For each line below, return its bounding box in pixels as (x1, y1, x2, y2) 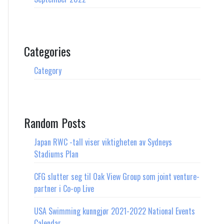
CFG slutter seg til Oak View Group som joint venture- (34, 170, 199, 183)
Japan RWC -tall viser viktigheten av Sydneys (34, 136, 172, 148)
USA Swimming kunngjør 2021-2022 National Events (34, 205, 195, 217)
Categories (24, 42, 70, 60)
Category (34, 64, 61, 77)
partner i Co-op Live (34, 182, 94, 195)
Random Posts (24, 113, 85, 132)
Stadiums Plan (34, 148, 78, 160)
